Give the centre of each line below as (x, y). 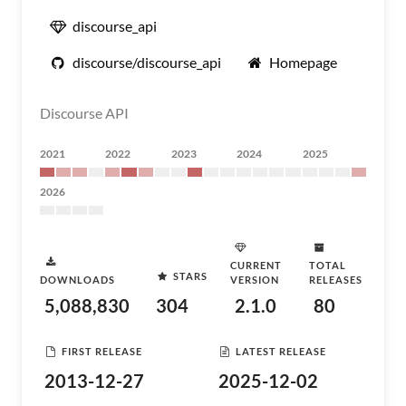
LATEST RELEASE (281, 351)
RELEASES (336, 280)
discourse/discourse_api (147, 62)
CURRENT (256, 265)
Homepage (303, 62)
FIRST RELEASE (102, 351)
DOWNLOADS (77, 280)
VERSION (255, 280)
